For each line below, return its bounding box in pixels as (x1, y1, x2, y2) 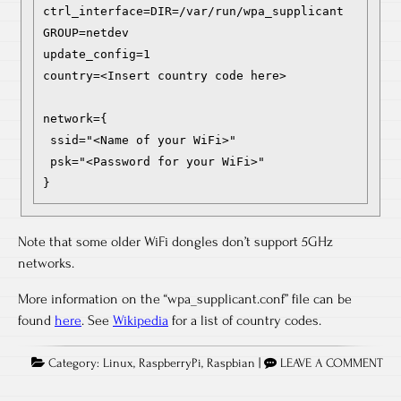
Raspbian (207, 355, 255, 371)
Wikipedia (113, 311, 168, 328)
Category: (45, 355, 103, 371)
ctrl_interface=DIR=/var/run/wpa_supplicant (43, 4, 344, 18)
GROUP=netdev (43, 25, 129, 39)
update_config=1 (43, 47, 150, 61)
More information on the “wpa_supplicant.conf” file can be (18, 290, 352, 307)
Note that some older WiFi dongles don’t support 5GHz (18, 233, 333, 250)
